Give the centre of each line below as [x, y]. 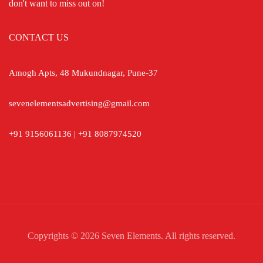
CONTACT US [39, 37]
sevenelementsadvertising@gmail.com [79, 103]
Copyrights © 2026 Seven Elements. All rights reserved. [131, 235]
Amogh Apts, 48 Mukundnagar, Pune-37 [83, 73]
